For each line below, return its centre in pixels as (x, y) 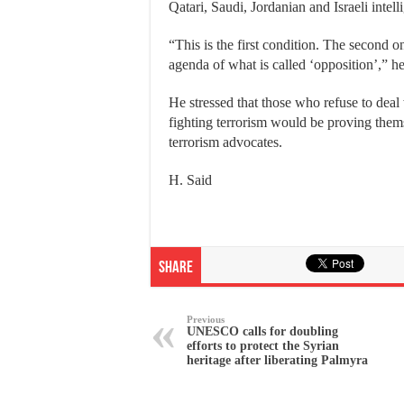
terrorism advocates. (225, 142)
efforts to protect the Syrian (263, 345)
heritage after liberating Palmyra (277, 360)
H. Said (190, 179)
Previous (206, 319)
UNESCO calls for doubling (262, 331)
